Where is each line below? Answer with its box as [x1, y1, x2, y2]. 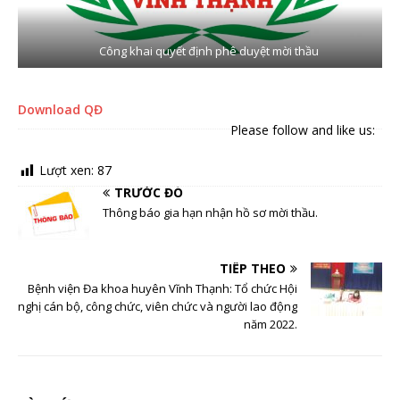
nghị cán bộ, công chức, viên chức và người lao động [18, 297, 297, 314]
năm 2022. [244, 315, 297, 332]
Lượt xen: [39, 162, 97, 179]
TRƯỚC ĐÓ [114, 183, 183, 201]
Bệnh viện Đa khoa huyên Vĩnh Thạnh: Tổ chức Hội [28, 279, 297, 296]
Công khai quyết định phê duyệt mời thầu [99, 43, 319, 60]
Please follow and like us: [230, 121, 375, 139]
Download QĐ [18, 101, 103, 119]
